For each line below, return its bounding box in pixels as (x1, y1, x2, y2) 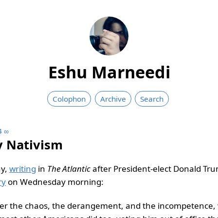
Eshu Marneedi (48, 60, 170, 83)
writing (9, 163, 36, 174)
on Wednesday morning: (6, 176, 104, 187)
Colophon (53, 93, 86, 104)
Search (140, 93, 164, 104)
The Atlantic (47, 163, 91, 174)
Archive (100, 93, 126, 104)
